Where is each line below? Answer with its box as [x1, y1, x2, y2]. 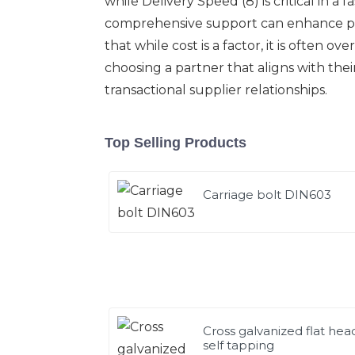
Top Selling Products [105, 134, 246, 151]
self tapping [203, 337, 275, 353]
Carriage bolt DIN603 [203, 186, 332, 202]
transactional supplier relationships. [105, 82, 327, 97]
